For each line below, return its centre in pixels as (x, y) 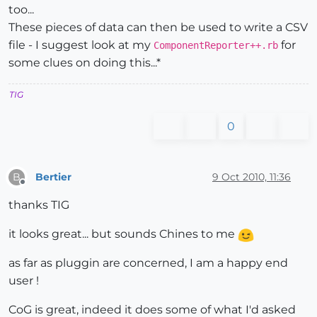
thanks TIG (39, 205)
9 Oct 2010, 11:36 (252, 177)
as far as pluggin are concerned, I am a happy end (148, 263)
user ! (24, 281)
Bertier (53, 177)
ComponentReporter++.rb (216, 46)
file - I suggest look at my (81, 45)
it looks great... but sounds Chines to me (123, 234)
